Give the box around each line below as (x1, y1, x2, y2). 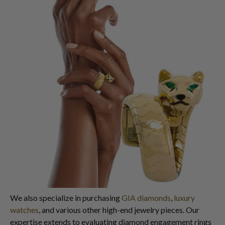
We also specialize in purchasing (10, 193, 122, 203)
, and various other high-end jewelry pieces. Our (39, 205, 199, 215)
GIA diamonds (122, 193, 171, 203)
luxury (174, 193, 195, 203)
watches (10, 205, 39, 215)
